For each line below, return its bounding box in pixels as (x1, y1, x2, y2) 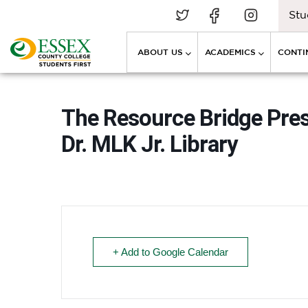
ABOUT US (137, 47, 183, 56)
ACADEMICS (205, 47, 256, 56)
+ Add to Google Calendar (113, 246, 228, 258)
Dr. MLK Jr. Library (61, 131, 238, 157)
